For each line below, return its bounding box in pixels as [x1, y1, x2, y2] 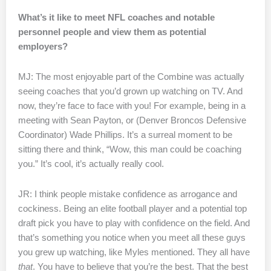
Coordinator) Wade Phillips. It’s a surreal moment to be [18, 129, 232, 140]
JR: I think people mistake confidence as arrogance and [18, 189, 237, 199]
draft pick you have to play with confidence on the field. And [18, 218, 250, 228]
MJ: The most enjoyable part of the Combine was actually [18, 71, 244, 82]
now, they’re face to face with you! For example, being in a [18, 100, 246, 111]
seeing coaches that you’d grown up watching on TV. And [18, 86, 243, 96]
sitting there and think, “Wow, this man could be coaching [18, 144, 241, 154]
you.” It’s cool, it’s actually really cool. [18, 158, 164, 169]
